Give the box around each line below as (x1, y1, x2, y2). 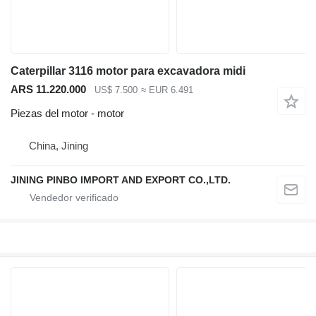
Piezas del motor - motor (11, 107, 124, 120)
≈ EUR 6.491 (140, 84, 193, 95)
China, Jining (29, 140, 88, 152)
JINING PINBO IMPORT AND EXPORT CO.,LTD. (11, 174, 231, 186)
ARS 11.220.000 (11, 83, 86, 95)
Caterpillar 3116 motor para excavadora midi (11, 64, 245, 77)
